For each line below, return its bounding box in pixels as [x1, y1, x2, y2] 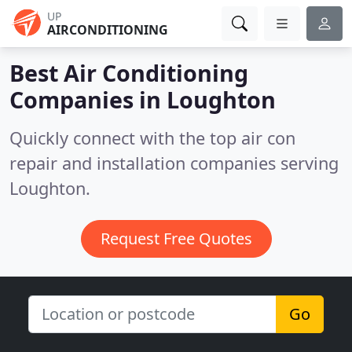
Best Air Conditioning [9, 57, 248, 88]
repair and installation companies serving [9, 152, 339, 174]
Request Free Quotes [100, 228, 252, 249]
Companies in [9, 84, 167, 115]
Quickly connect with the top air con [9, 126, 295, 149]
